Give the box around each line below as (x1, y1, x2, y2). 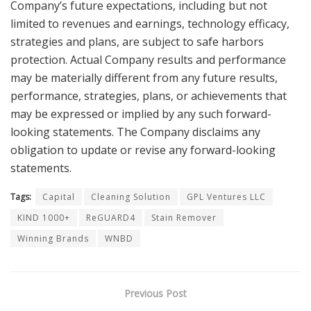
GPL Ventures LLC (187, 191, 266, 203)
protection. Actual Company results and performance (10, 52, 286, 68)
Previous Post (124, 287, 187, 301)
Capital (42, 191, 75, 203)
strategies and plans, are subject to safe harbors (10, 34, 264, 50)
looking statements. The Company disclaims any (10, 124, 260, 140)
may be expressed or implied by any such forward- (10, 106, 271, 122)
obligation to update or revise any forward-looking (10, 142, 276, 158)
